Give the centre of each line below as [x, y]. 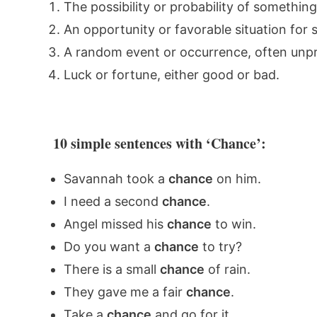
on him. [237, 179]
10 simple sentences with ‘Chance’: [157, 143]
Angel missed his [115, 224]
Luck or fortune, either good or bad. [171, 75]
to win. [234, 224]
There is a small [111, 269]
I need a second [113, 201]
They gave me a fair [125, 292]
